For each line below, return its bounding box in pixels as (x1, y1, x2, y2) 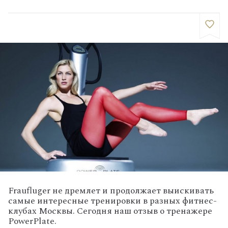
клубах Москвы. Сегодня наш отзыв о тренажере (8, 204, 212, 218)
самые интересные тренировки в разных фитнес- (8, 193, 217, 208)
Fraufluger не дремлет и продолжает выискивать (8, 183, 214, 197)
